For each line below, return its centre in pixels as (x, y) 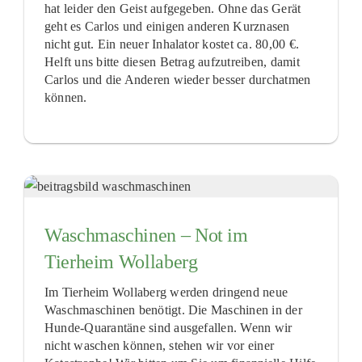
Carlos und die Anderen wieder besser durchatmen (177, 80)
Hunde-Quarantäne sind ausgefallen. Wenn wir (168, 327)
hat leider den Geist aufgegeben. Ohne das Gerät (173, 9)
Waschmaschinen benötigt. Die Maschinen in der (173, 309)
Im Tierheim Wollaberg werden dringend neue (166, 292)
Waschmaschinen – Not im (146, 236)
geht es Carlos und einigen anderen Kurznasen (167, 27)
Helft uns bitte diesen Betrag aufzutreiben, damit (172, 62)
